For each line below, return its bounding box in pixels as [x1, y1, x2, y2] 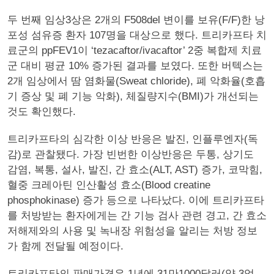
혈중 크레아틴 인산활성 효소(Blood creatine [7, 179, 210, 191]
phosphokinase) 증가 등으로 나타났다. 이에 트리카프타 [7, 194, 264, 206]
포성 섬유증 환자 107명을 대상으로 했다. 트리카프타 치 [7, 29, 267, 41]
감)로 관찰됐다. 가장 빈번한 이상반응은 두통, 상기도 [7, 149, 254, 160]
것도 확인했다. [7, 106, 76, 117]
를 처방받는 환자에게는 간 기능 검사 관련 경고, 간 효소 [7, 210, 267, 221]
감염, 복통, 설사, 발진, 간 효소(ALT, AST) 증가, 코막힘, [7, 164, 262, 176]
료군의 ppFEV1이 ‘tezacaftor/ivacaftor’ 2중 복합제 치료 [7, 45, 262, 56]
